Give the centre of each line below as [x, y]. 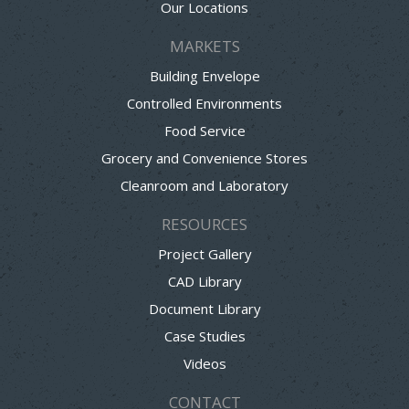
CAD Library [204, 281]
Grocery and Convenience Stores [204, 157]
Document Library [204, 308]
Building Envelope [204, 75]
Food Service [204, 130]
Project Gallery [204, 253]
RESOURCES [204, 224]
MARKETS [204, 46]
